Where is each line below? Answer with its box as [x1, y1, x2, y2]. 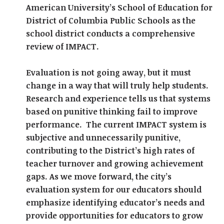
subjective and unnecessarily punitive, [26, 132, 181, 143]
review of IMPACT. [26, 41, 99, 52]
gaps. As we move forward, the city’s [26, 171, 172, 182]
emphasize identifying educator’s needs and [26, 197, 205, 208]
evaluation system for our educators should [26, 184, 202, 195]
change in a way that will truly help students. [26, 80, 209, 91]
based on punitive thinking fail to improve [26, 106, 198, 117]
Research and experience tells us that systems [26, 93, 211, 104]
